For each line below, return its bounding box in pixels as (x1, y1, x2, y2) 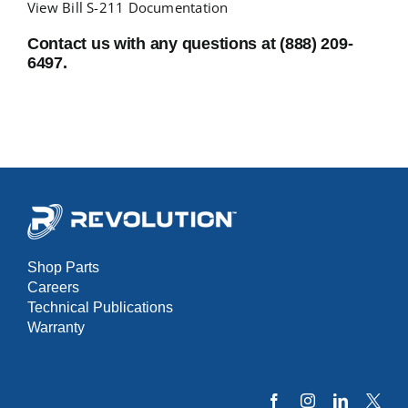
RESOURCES (20, 107, 110, 122)
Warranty (26, 319, 85, 335)
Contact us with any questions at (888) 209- (26, 35, 353, 54)
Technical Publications (26, 299, 173, 315)
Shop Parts (26, 259, 99, 275)
